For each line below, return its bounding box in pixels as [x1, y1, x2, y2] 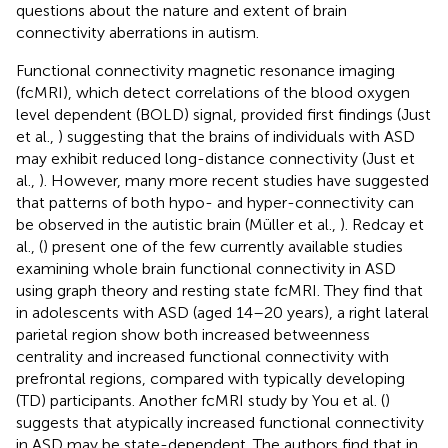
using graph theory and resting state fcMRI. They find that [16, 280, 423, 300]
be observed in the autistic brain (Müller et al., [16, 214, 340, 234]
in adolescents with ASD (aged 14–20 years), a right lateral [16, 302, 429, 322]
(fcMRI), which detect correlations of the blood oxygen [16, 82, 410, 102]
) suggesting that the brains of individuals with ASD [58, 126, 415, 146]
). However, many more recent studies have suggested [39, 170, 429, 190]
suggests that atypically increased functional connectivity [16, 412, 424, 432]
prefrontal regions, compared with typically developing [16, 368, 405, 388]
